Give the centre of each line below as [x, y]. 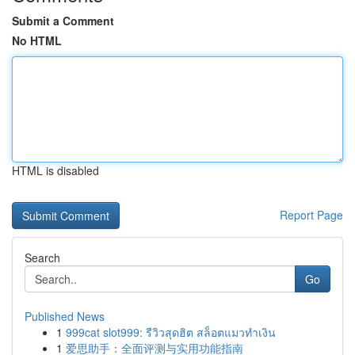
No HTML [37, 40]
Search [42, 258]
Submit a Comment [63, 21]
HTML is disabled [55, 170]
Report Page [311, 215]
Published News [65, 316]
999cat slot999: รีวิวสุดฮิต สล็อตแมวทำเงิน [171, 332]
